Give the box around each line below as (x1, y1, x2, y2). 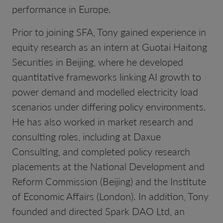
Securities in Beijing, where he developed (12, 54, 183, 69)
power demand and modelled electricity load (12, 84, 198, 99)
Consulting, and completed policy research (12, 144, 190, 158)
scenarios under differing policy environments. (12, 99, 206, 113)
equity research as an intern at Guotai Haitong (12, 39, 207, 54)
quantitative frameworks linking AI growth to (12, 69, 201, 84)
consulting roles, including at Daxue (12, 129, 161, 143)
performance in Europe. (12, 1, 111, 16)
